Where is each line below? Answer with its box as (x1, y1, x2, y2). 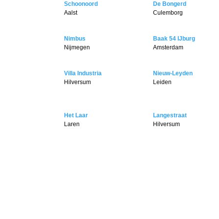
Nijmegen (64, 44, 90, 51)
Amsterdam (153, 44, 183, 51)
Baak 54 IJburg (153, 35, 195, 43)
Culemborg (153, 9, 183, 17)
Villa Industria (64, 70, 102, 77)
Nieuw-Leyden (153, 70, 193, 77)
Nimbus (64, 35, 86, 43)
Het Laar (64, 112, 88, 119)
